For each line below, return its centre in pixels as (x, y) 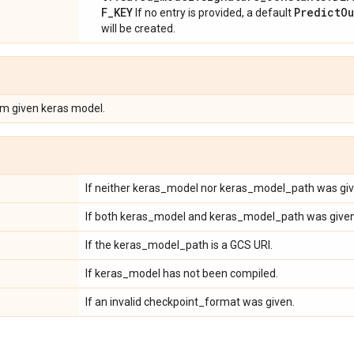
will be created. (138, 28)
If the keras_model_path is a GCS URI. (179, 245)
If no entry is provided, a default (213, 13)
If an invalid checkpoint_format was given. (190, 302)
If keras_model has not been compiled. (182, 273)
